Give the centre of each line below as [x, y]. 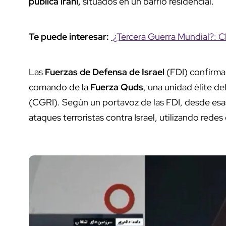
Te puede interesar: [70, 36]
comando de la [60, 87]
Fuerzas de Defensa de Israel [105, 72]
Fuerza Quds [117, 87]
